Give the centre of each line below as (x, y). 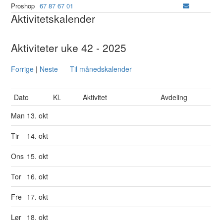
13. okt (39, 115)
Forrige (23, 69)
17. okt (39, 197)
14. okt (39, 136)
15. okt (39, 156)
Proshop (23, 6)
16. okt (39, 176)
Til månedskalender (101, 69)
